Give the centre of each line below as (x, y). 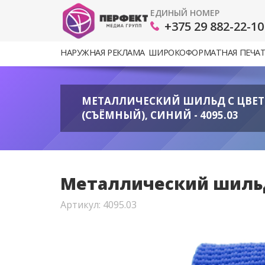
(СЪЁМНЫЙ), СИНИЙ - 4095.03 (160, 115)
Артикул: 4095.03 (98, 205)
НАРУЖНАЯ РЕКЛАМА (103, 52)
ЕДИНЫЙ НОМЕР (185, 12)
